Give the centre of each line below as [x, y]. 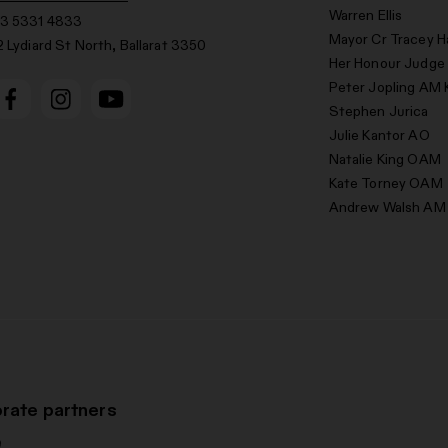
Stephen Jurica [378, 111]
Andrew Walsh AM [387, 207]
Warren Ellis [365, 15]
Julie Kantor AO [379, 135]
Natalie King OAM [384, 159]
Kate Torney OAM [385, 183]
